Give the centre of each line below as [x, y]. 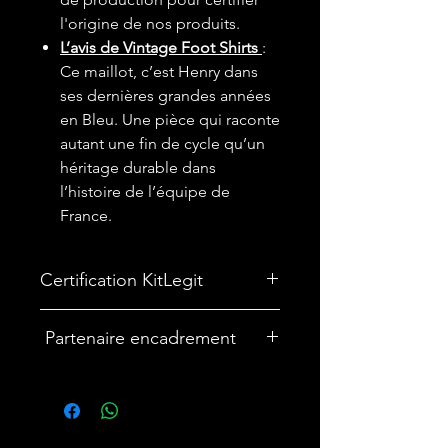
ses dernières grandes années [165, 96]
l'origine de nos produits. [150, 24]
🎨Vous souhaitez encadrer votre [141, 398]
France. [86, 216]
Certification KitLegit [121, 280]
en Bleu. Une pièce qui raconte [170, 120]
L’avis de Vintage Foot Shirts [161, 48]
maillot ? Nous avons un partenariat [150, 419]
